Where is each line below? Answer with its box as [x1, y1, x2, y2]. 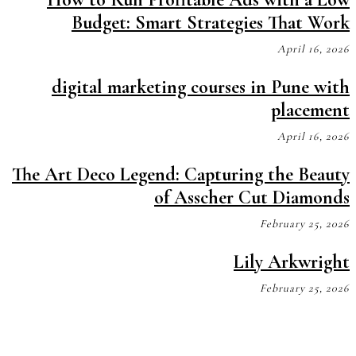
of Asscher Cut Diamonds [154, 186, 350, 209]
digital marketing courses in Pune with [52, 75, 350, 99]
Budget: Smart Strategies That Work [72, 11, 350, 34]
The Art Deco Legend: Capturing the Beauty [12, 163, 350, 186]
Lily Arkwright [234, 250, 350, 273]
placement [271, 99, 350, 122]
